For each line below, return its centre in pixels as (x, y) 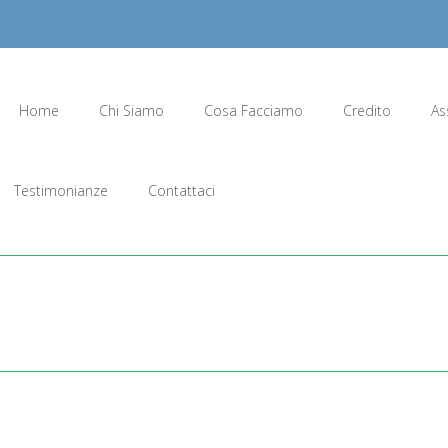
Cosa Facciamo (253, 110)
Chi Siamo (131, 110)
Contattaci (181, 190)
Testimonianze (61, 190)
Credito (367, 110)
